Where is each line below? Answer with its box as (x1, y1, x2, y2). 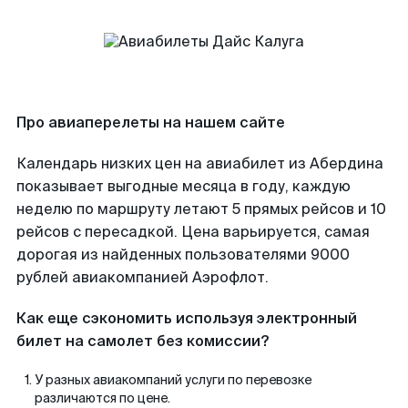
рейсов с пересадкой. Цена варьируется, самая (16, 222, 370, 241)
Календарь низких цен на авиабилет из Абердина (16, 154, 383, 173)
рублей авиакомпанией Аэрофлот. (16, 268, 269, 287)
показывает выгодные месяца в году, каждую (16, 177, 351, 196)
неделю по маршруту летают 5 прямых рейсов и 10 (16, 199, 386, 219)
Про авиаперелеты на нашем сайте (16, 113, 285, 132)
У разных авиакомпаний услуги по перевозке (35, 372, 311, 388)
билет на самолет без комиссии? (16, 331, 269, 351)
